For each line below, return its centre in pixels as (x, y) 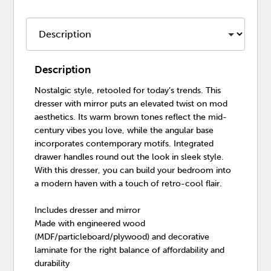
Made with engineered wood (90, 224)
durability (52, 264)
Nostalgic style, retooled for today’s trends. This (128, 91)
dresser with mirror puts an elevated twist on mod (131, 104)
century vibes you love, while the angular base (124, 131)
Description (63, 70)
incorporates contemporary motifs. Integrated (124, 144)
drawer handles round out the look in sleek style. (129, 157)
